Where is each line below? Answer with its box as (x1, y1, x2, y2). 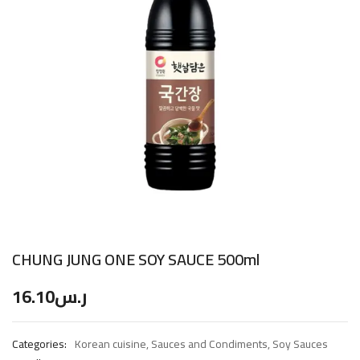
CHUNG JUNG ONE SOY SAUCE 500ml (12, 244, 260, 275)
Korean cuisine (75, 333, 146, 355)
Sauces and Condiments (151, 333, 268, 355)
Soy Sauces (272, 333, 328, 355)
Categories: (12, 333, 67, 355)
